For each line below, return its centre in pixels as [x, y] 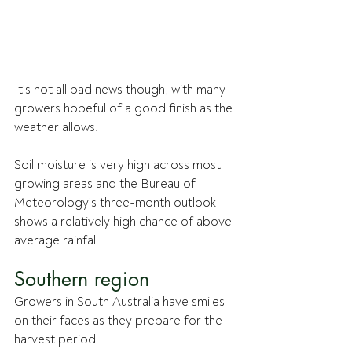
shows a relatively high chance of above [125, 222]
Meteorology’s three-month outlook [117, 203]
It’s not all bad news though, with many [121, 90]
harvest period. [57, 340]
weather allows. [58, 128]
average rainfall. [58, 241]
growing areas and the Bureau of [106, 184]
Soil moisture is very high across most [119, 165]
